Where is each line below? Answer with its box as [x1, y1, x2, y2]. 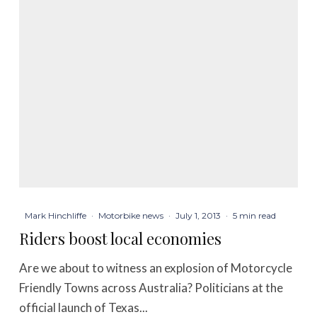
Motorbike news [98, 210, 164, 221]
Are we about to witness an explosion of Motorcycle [19, 260, 293, 276]
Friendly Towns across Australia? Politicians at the [19, 280, 284, 296]
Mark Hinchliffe [25, 210, 87, 221]
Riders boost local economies [19, 228, 222, 250]
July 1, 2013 [175, 210, 221, 221]
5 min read [233, 210, 277, 221]
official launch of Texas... [19, 300, 149, 316]
